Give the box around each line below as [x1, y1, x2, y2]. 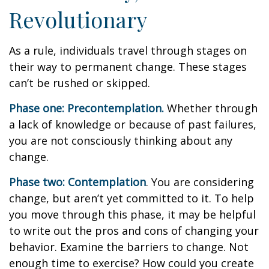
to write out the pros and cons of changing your [9, 223, 259, 238]
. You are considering [146, 175, 254, 189]
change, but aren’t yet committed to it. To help [9, 191, 254, 205]
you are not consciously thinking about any [9, 133, 232, 148]
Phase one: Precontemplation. [9, 101, 164, 115]
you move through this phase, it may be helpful [9, 207, 256, 222]
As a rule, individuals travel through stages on [9, 43, 247, 58]
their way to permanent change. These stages [9, 59, 247, 74]
